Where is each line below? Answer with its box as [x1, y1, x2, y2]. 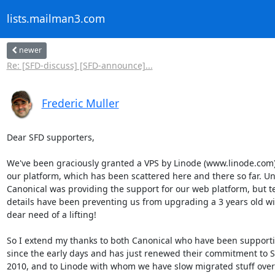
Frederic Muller [41, 95, 119, 110]
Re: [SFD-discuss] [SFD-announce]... [6, 59, 153, 71]
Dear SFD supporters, [6, 131, 95, 143]
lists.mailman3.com [6, 11, 105, 26]
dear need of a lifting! [6, 208, 96, 220]
